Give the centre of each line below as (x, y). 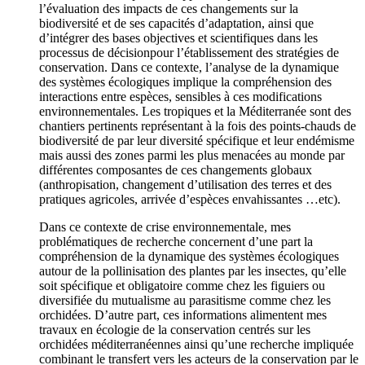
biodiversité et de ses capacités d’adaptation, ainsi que (176, 24)
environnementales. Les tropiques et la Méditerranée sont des (195, 112)
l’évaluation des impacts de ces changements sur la (169, 9)
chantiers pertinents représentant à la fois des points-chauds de (198, 126)
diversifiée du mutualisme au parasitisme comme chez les (185, 301)
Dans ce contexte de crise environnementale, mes (165, 227)
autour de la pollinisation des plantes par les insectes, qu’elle (193, 271)
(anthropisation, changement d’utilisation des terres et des (185, 185)
